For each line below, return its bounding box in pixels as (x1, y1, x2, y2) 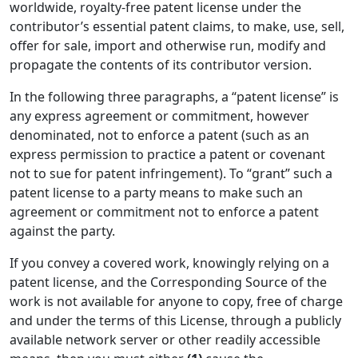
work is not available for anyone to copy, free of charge (10, 292, 343, 310)
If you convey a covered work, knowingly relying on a (10, 254, 329, 272)
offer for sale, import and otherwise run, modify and (10, 37, 326, 54)
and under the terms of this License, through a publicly (10, 312, 341, 329)
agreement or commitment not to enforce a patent (10, 203, 319, 221)
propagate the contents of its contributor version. (10, 56, 312, 74)
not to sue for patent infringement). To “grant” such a (10, 165, 332, 182)
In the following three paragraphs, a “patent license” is (10, 88, 339, 105)
